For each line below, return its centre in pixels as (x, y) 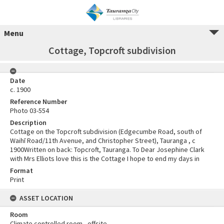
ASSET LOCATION (46, 198)
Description (28, 122)
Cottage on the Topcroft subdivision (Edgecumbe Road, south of (106, 131)
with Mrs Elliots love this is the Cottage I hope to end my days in (105, 158)
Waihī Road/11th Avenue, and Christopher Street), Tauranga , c (103, 140)
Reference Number (38, 101)
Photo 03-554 (29, 110)
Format (21, 170)
